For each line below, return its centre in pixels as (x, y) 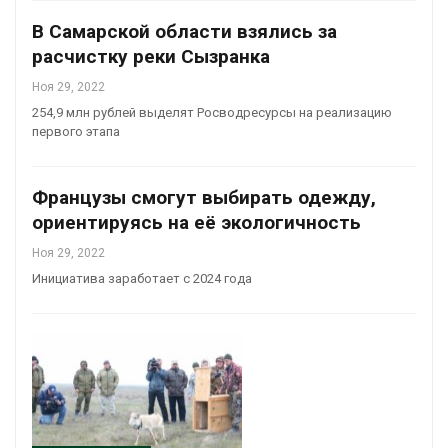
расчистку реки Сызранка (151, 57)
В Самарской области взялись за (184, 32)
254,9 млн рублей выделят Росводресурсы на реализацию (212, 113)
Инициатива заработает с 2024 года (142, 279)
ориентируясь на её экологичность (196, 223)
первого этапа (76, 132)
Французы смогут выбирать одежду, (204, 198)
